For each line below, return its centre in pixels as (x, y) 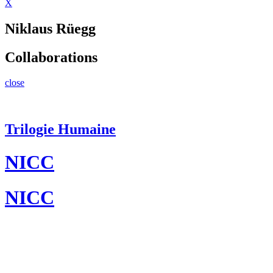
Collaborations (51, 57)
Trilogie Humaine (60, 129)
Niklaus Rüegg (50, 28)
